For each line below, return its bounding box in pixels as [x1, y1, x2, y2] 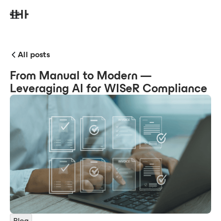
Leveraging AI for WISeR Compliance [10, 82, 207, 95]
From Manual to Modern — [10, 69, 151, 82]
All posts [18, 50, 50, 59]
